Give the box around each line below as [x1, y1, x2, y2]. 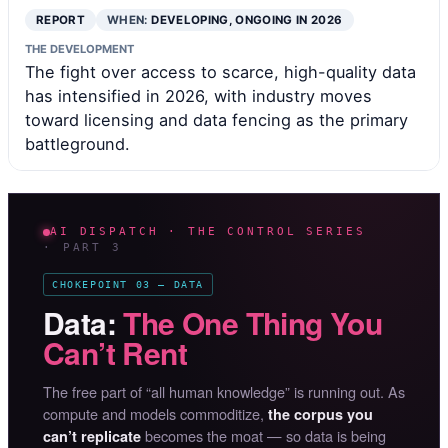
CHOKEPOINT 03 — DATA [52, 279, 204, 291]
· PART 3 [43, 241, 122, 255]
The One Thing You [123, 301, 383, 345]
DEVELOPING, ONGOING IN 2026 [151, 13, 343, 28]
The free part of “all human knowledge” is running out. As [43, 381, 405, 403]
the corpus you [268, 404, 373, 425]
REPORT [36, 13, 86, 28]
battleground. [25, 134, 130, 155]
